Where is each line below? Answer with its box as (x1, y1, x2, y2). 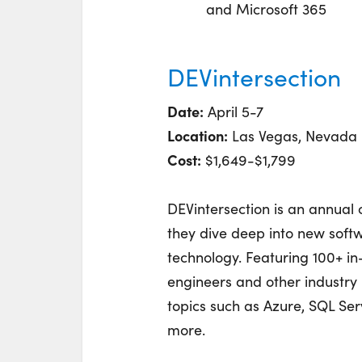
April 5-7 (204, 102, 263, 121)
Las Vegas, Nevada (228, 126, 357, 145)
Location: (167, 125, 228, 145)
